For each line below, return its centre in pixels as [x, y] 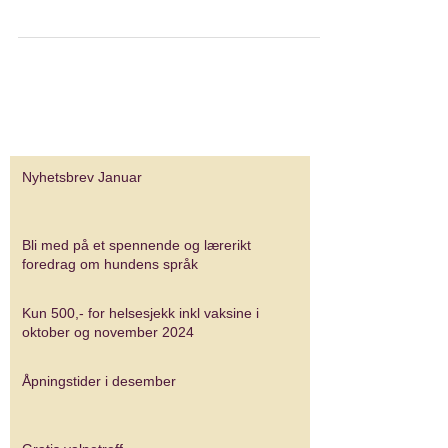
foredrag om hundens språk [110, 264]
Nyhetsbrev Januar [82, 177]
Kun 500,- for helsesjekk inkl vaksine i [140, 313]
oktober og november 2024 [108, 332]
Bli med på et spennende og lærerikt [136, 245]
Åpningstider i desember [99, 381]
